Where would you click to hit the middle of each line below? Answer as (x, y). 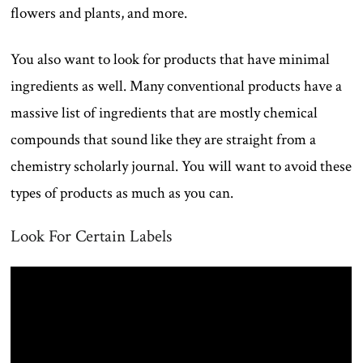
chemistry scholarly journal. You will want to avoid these (181, 166)
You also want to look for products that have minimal (171, 59)
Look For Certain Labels (92, 236)
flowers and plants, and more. (99, 13)
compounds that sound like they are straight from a (164, 139)
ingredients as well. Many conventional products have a (177, 86)
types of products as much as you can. (122, 193)
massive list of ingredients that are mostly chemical (164, 113)
